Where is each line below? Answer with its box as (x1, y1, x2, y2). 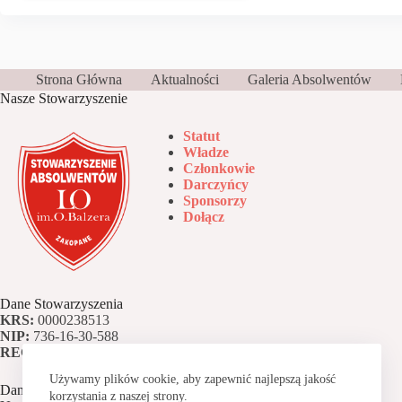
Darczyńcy (182, 176, 249, 192)
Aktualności (151, 71, 219, 87)
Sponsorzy (182, 192, 247, 208)
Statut (182, 127, 220, 144)
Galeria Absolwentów (248, 71, 371, 87)
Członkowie (182, 160, 255, 176)
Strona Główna (36, 71, 122, 87)
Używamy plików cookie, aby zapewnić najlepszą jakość (49, 372, 336, 386)
